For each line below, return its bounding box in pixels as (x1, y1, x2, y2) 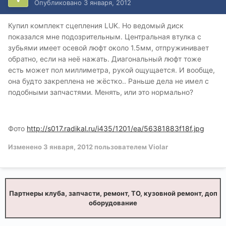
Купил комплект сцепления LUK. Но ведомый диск (8, 21, 184, 30)
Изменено (8, 143, 43, 151)
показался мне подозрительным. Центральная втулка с (8, 32, 201, 41)
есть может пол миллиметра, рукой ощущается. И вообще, (8, 66, 215, 75)
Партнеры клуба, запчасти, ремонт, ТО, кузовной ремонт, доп (9, 189, 217, 198)
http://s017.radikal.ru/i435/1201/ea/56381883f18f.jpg (27, 124, 204, 133)
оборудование (89, 199, 137, 207)
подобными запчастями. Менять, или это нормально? (8, 88, 193, 97)
